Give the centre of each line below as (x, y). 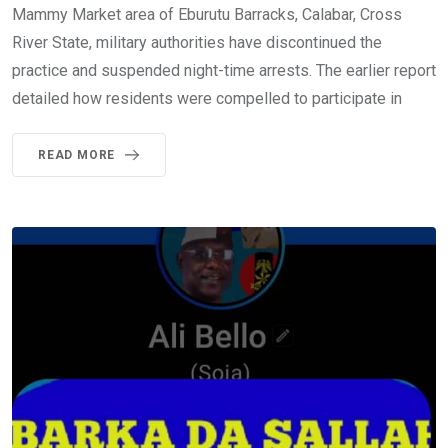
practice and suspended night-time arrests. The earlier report (224, 71)
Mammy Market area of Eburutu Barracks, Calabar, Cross (207, 15)
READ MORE (77, 155)
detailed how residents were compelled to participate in (207, 99)
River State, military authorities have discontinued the (197, 43)
